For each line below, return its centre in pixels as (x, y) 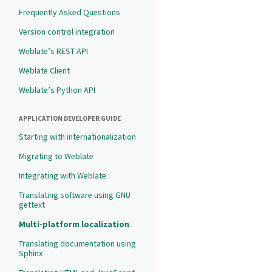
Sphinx (31, 253)
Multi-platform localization (74, 224)
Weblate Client (44, 71)
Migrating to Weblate (56, 156)
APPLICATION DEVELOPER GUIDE (70, 119)
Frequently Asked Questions (70, 12)
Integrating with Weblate (63, 176)
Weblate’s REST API (53, 51)
